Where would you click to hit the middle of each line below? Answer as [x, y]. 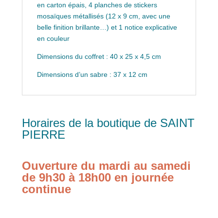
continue [46, 189]
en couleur [53, 39]
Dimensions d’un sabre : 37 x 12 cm [92, 75]
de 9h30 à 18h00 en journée [98, 178]
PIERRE [43, 135]
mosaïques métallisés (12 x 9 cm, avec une [103, 16]
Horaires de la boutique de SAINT [108, 123]
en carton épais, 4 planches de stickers [97, 5]
